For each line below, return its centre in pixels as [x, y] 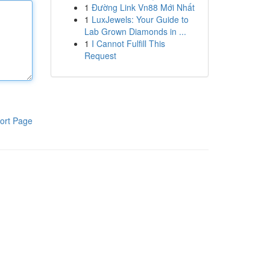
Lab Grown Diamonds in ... [135, 31]
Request [100, 55]
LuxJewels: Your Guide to [140, 19]
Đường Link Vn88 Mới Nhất [143, 7]
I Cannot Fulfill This [128, 43]
